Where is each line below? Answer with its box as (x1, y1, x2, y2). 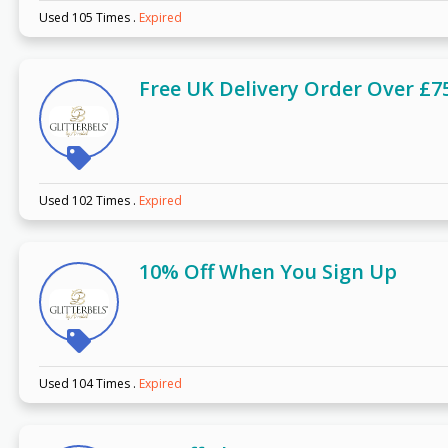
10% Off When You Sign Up (138, 258, 397, 286)
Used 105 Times (38, 9, 133, 27)
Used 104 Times (38, 375, 133, 393)
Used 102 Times (38, 192, 133, 210)
